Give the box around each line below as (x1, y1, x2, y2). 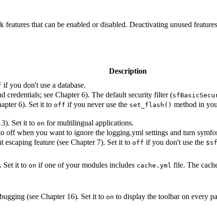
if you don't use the (144, 138, 206, 146)
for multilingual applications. (45, 118, 134, 127)
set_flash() (129, 101, 172, 108)
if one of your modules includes (36, 160, 137, 169)
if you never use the (65, 100, 129, 108)
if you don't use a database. (1, 80, 86, 89)
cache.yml (137, 161, 171, 169)
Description (108, 66, 147, 75)
